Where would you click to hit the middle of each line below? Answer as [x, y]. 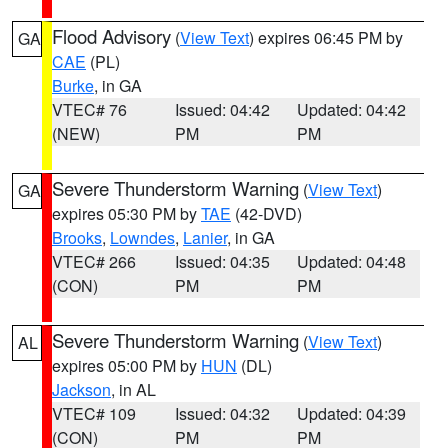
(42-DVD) [266, 213]
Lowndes [142, 237]
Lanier [205, 237]
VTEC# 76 [89, 109]
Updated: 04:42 [352, 109]
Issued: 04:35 [222, 261]
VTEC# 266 [94, 261]
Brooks [77, 237]
